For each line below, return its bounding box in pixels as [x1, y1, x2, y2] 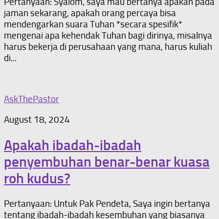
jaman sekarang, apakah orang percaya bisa [4, 7, 176, 19]
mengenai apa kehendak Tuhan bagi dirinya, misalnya [4, 29, 212, 41]
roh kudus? [4, 170, 70, 187]
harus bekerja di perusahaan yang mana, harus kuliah [4, 41, 212, 52]
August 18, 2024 [4, 113, 70, 125]
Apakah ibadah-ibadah [4, 136, 141, 153]
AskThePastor [4, 93, 59, 105]
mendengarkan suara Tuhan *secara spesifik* [4, 18, 182, 30]
